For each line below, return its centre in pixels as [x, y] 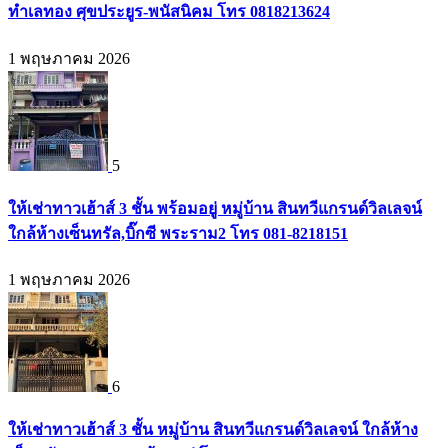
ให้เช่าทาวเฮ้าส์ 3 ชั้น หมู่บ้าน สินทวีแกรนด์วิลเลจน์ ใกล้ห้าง [213, 430]
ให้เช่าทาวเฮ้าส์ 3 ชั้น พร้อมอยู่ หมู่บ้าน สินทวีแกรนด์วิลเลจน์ [215, 208]
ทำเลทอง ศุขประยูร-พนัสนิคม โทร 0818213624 [169, 12]
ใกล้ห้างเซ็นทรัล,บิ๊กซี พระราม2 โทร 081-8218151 [178, 233]
